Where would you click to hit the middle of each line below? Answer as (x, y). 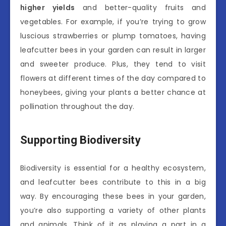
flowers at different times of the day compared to (113, 78)
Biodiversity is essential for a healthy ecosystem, (113, 168)
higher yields (48, 7)
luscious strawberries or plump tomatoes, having (113, 36)
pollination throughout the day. (77, 106)
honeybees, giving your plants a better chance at (113, 92)
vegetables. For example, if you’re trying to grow (113, 21)
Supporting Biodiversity (80, 140)
